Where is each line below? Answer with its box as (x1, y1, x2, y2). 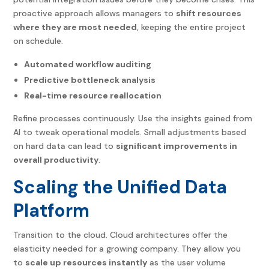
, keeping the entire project (137, 22, 246, 33)
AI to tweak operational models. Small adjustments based (13, 127, 247, 138)
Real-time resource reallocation (24, 90, 162, 101)
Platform (13, 199, 90, 223)
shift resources (176, 8, 242, 19)
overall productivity (13, 154, 99, 166)
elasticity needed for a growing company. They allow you (13, 243, 241, 255)
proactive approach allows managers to (13, 8, 177, 19)
